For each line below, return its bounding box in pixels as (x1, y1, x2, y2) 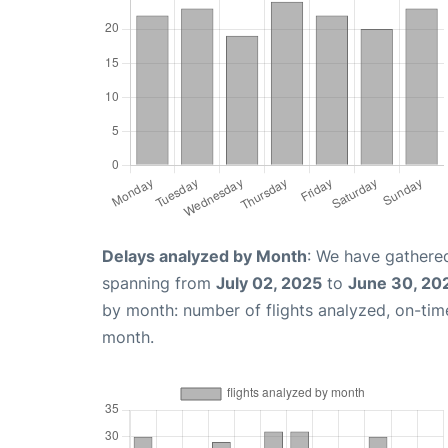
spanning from (102, 272, 216, 293)
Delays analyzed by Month (102, 245, 307, 266)
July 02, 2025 (216, 272, 322, 293)
